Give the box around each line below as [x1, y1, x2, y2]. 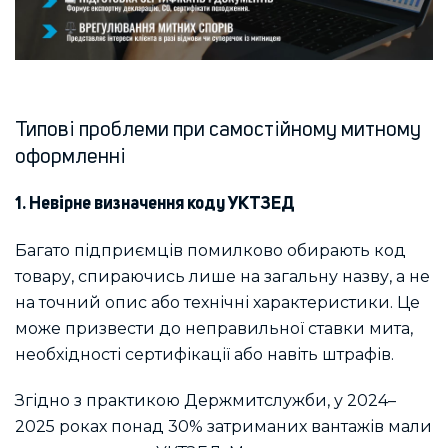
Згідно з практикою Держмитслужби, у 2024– [15, 391, 396, 411]
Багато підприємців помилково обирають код [15, 240, 406, 260]
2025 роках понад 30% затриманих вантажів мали [15, 417, 432, 437]
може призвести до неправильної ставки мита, [15, 318, 413, 338]
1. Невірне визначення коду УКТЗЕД [15, 194, 295, 213]
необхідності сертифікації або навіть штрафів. [15, 344, 398, 364]
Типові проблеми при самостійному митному [15, 118, 421, 140]
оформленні [15, 145, 126, 167]
